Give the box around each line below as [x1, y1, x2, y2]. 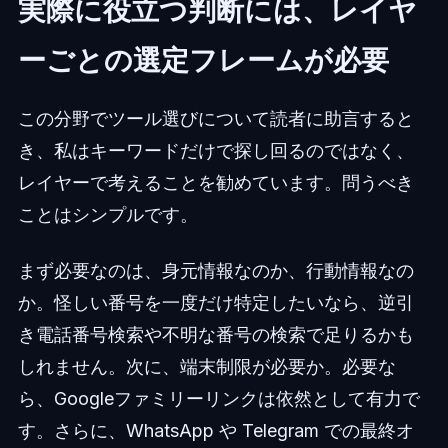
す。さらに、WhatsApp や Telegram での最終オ [17, 419, 414, 441]
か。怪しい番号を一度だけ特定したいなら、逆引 [17, 291, 414, 313]
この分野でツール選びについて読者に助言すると [17, 107, 414, 129]
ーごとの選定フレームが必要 [17, 42, 389, 77]
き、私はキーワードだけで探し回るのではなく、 [17, 139, 414, 161]
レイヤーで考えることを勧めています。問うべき [17, 171, 414, 193]
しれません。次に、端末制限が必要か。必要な [17, 355, 396, 377]
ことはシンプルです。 [17, 203, 198, 225]
